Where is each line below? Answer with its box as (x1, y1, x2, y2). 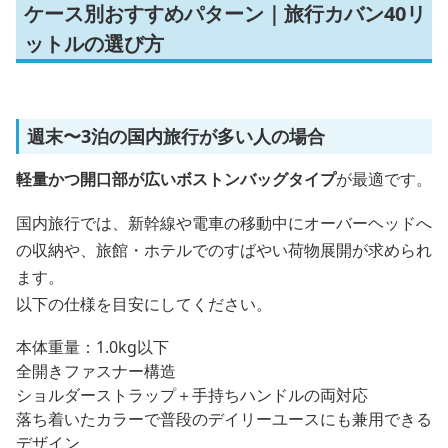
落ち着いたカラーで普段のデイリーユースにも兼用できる (16, 408, 432, 430)
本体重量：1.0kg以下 (16, 336, 169, 358)
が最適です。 (336, 168, 432, 190)
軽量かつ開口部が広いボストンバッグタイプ (16, 168, 336, 190)
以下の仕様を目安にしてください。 (16, 293, 272, 315)
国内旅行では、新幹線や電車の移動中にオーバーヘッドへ (16, 212, 432, 234)
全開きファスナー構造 (16, 360, 176, 382)
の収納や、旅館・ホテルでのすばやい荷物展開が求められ (16, 239, 432, 261)
